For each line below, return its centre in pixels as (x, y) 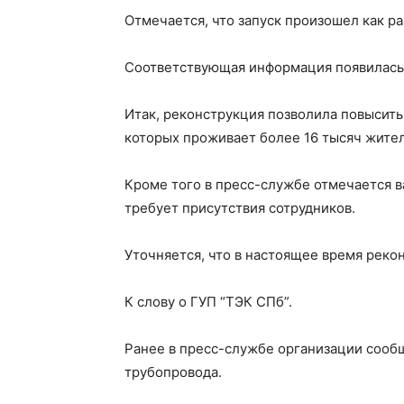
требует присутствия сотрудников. (240, 208)
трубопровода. (173, 372)
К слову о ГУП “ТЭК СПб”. (208, 302)
